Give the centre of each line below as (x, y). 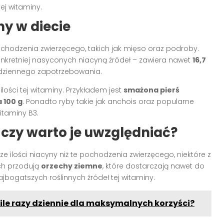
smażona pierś (151, 90)
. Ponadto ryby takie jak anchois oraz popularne (108, 101)
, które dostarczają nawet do (153, 166)
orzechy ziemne (72, 166)
